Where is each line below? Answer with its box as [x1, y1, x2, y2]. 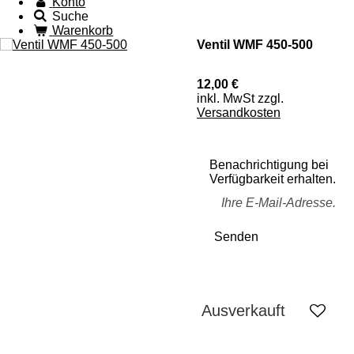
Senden [214, 229, 258, 243]
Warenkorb [52, 24, 114, 37]
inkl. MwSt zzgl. [197, 92, 284, 105]
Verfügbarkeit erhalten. [209, 172, 336, 186]
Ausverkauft [201, 302, 285, 319]
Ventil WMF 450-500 [197, 38, 313, 51]
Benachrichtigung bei [209, 158, 329, 171]
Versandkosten [197, 106, 281, 119]
